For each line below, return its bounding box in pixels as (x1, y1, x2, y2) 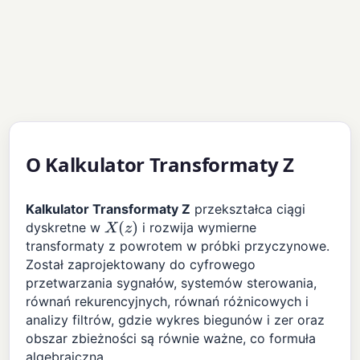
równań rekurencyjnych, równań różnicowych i (26, 293, 309, 310)
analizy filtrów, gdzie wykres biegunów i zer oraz (26, 312, 325, 329)
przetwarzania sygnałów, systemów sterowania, (26, 275, 317, 292)
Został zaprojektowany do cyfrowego (26, 256, 256, 273)
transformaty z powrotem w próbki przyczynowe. (26, 238, 330, 255)
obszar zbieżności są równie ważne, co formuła (26, 330, 317, 347)
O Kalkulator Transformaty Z (26, 151, 294, 178)
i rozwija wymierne (137, 219, 256, 236)
